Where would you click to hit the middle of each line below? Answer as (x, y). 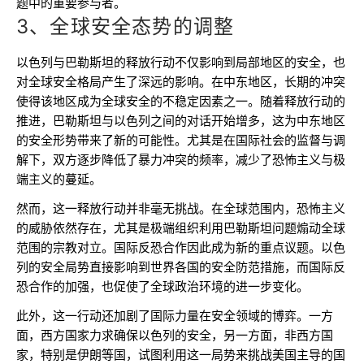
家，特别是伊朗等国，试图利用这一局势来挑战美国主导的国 (181, 355)
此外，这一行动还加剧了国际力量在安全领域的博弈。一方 (175, 316)
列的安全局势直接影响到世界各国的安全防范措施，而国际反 (181, 267)
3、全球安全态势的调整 (126, 26)
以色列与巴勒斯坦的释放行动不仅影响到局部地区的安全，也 (181, 62)
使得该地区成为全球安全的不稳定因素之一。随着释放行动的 (181, 101)
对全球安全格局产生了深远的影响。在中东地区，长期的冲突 (181, 82)
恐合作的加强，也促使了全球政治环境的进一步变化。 (162, 286)
